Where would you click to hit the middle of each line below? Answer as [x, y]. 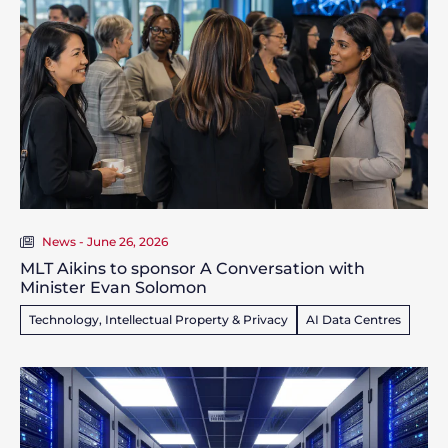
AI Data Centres [353, 320]
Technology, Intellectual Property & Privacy [158, 320]
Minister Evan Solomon [113, 288]
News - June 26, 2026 [105, 242]
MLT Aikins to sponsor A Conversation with [192, 269]
